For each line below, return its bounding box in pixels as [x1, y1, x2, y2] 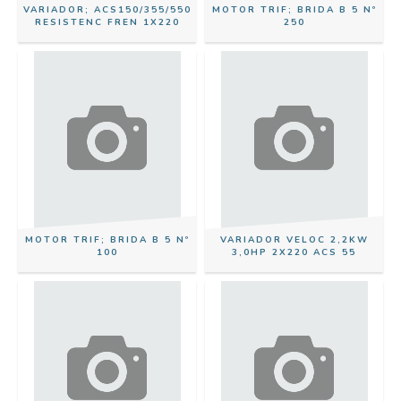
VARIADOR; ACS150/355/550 [22, 4, 192, 16]
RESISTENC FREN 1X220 [34, 16, 180, 29]
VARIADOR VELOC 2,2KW [219, 234, 369, 246]
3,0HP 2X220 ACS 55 [232, 246, 356, 259]
